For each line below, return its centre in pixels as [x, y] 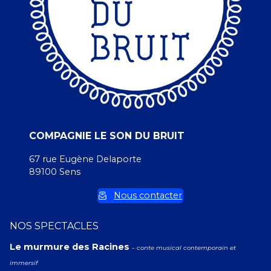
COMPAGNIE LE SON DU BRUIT [107, 136]
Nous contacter [148, 195]
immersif [24, 263]
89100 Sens [55, 172]
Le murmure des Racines [71, 247]
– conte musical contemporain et [184, 248]
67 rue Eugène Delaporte [85, 159]
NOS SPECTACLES [54, 226]
